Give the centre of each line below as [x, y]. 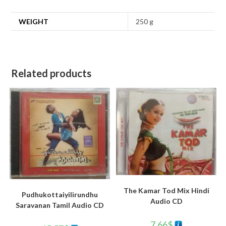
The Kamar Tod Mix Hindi [166, 190]
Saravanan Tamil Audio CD [60, 205]
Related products [51, 73]
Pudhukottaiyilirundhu [60, 195]
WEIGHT [34, 21]
